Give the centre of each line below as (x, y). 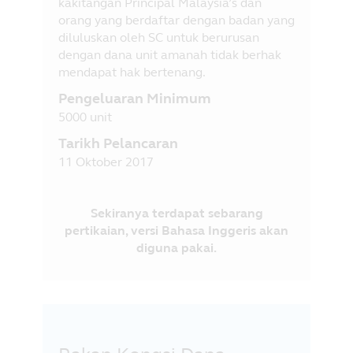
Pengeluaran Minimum (135, 98)
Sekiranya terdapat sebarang (176, 213)
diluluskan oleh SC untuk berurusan (159, 37)
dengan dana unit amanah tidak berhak (170, 54)
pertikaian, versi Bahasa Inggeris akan (176, 230)
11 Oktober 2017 (106, 162)
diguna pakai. (176, 247)
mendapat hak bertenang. (132, 72)
